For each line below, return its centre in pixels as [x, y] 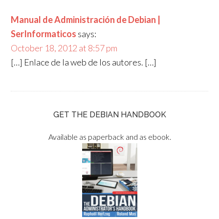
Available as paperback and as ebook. [109, 137]
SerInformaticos [44, 34]
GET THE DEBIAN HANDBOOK [109, 115]
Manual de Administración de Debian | [86, 20]
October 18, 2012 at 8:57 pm [64, 48]
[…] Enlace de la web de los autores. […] [84, 62]
